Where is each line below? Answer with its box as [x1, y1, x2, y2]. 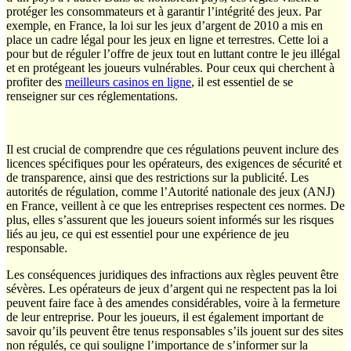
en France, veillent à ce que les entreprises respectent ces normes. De [6, 199, 345, 213]
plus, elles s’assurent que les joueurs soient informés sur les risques [6, 213, 334, 227]
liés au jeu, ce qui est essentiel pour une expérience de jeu [6, 227, 289, 241]
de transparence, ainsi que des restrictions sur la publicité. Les [6, 171, 309, 185]
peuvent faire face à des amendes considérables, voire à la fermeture [6, 296, 340, 310]
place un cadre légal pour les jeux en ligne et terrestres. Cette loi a [6, 33, 328, 47]
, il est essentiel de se [191, 75, 293, 89]
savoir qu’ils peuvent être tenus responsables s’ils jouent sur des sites [6, 324, 343, 338]
